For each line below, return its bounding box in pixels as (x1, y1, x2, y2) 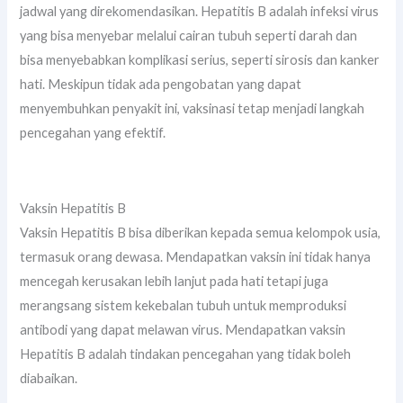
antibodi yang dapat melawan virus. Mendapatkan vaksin (20, 321, 346, 337)
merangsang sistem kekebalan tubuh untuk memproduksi (20, 297, 347, 313)
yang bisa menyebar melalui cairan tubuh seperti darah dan (20, 28, 358, 44)
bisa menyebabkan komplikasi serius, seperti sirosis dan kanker (20, 52, 381, 68)
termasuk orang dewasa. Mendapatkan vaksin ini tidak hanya (20, 248, 372, 264)
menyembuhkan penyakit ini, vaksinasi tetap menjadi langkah (20, 101, 365, 117)
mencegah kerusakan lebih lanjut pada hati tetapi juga (20, 273, 329, 289)
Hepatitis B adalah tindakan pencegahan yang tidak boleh (20, 345, 352, 362)
